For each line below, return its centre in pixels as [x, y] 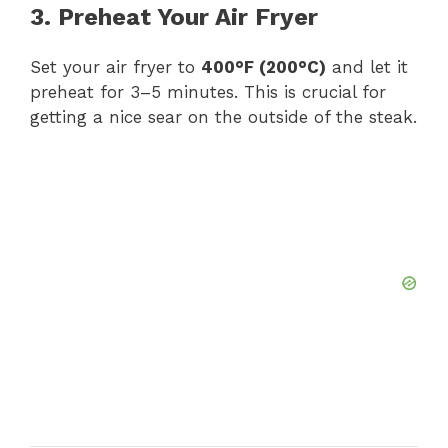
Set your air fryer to [115, 67]
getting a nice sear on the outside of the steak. [223, 117]
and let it [367, 67]
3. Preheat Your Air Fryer [174, 17]
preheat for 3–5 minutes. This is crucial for [208, 92]
